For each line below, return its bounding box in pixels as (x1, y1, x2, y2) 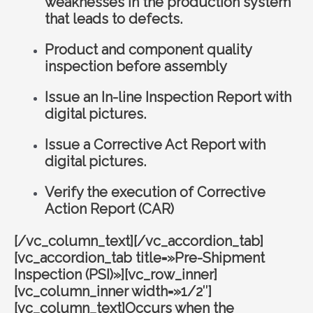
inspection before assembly (44, 57, 227, 75)
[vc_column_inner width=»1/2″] (14, 282, 212, 300)
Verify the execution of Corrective (44, 183, 265, 201)
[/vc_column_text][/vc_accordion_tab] (14, 232, 263, 249)
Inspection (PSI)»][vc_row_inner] (14, 265, 217, 283)
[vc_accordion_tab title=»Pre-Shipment (14, 249, 265, 266)
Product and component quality (44, 41, 252, 58)
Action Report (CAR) (44, 200, 174, 217)
